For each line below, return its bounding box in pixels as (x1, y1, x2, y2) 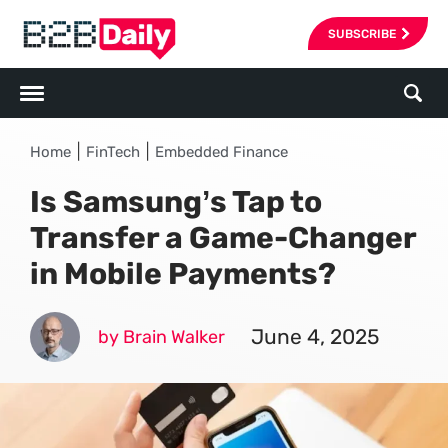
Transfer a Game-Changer (30, 220, 416, 256)
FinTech (86, 143, 140, 161)
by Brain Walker (98, 326, 225, 348)
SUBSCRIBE (328, 26, 396, 41)
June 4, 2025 (251, 324, 379, 349)
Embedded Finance (155, 143, 288, 161)
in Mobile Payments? (30, 256, 336, 292)
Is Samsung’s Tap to (30, 184, 322, 220)
